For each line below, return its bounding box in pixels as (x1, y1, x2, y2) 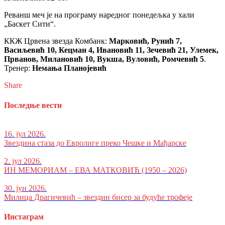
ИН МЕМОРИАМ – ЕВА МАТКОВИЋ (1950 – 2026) (4, 165, 187, 174)
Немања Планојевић (32, 64, 106, 73)
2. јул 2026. (4, 156, 42, 165)
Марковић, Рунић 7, (109, 37, 182, 46)
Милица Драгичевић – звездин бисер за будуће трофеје (4, 192, 192, 201)
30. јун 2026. (4, 183, 47, 192)
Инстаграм (4, 212, 44, 221)
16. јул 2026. (4, 129, 46, 138)
